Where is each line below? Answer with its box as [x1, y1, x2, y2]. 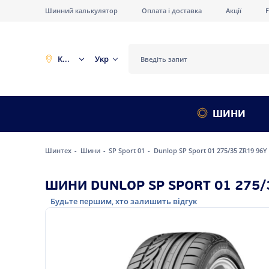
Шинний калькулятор [44, 6, 118, 15]
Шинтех [44, 145, 73, 155]
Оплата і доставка [141, 6, 202, 15]
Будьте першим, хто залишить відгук [50, 195, 197, 207]
